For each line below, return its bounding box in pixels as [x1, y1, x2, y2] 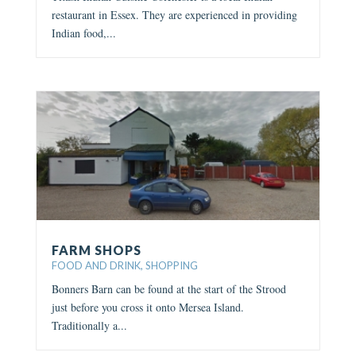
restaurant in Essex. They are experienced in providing [51, 6, 297, 22]
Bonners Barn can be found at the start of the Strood [51, 281, 286, 296]
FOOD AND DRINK [51, 258, 141, 272]
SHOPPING [145, 258, 198, 272]
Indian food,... [51, 25, 116, 41]
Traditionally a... [51, 317, 127, 333]
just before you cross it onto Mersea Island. [51, 299, 244, 315]
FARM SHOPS [51, 242, 141, 257]
